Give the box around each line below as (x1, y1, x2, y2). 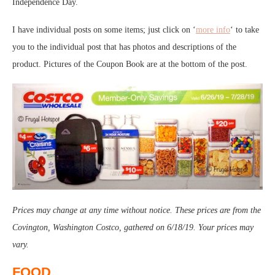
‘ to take (230, 25, 259, 35)
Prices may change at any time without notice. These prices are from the (12, 206, 261, 215)
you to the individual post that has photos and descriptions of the (12, 42, 236, 52)
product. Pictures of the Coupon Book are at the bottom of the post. (12, 60, 247, 69)
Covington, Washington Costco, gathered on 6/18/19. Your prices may (12, 223, 254, 233)
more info (196, 25, 230, 35)
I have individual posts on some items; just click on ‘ (12, 25, 196, 35)
